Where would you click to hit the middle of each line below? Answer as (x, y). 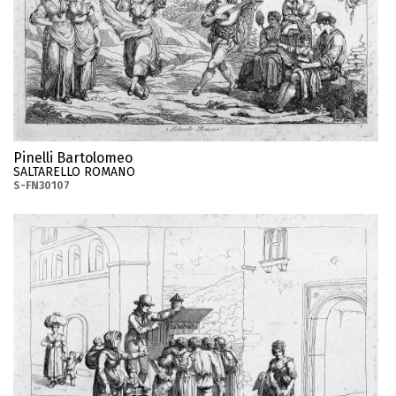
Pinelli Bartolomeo (73, 157)
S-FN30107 (42, 185)
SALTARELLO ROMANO (74, 171)
